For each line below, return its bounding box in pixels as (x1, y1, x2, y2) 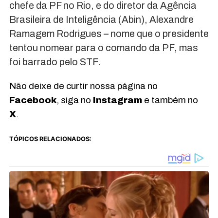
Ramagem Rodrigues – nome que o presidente (9, 28, 209, 39)
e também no (142, 95, 198, 106)
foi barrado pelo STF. (9, 56, 101, 68)
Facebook (9, 95, 56, 106)
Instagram (92, 95, 142, 106)
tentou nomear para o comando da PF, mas (9, 42, 198, 54)
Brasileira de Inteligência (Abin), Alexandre (9, 14, 194, 25)
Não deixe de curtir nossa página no (9, 81, 158, 91)
